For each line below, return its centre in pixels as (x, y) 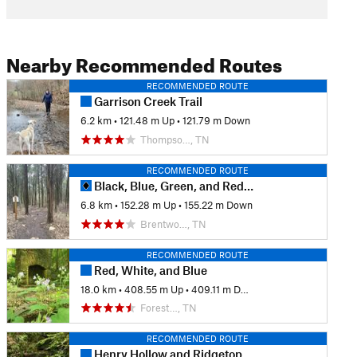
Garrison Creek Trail (147, 101)
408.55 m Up (153, 289)
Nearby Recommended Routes (144, 62)
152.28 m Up (148, 205)
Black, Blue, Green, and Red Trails (167, 185)
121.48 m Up (147, 121)
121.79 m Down (216, 121)
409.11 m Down (216, 289)
